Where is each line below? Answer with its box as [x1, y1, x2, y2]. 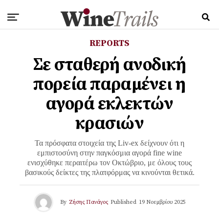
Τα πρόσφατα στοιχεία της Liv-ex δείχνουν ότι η [35, 139, 184, 147]
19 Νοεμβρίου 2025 [138, 198, 186, 206]
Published [110, 198, 136, 206]
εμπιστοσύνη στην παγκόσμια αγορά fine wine [37, 149, 182, 157]
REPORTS [89, 38, 130, 49]
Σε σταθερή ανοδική [33, 54, 186, 76]
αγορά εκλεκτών [45, 93, 174, 115]
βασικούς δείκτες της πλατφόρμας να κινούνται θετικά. [24, 168, 195, 176]
